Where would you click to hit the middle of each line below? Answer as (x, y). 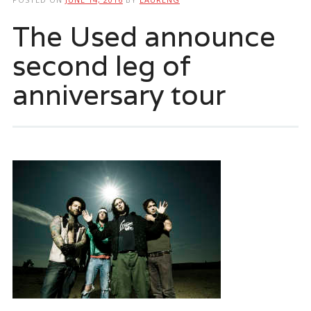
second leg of (101, 65)
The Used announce (144, 36)
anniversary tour (119, 94)
